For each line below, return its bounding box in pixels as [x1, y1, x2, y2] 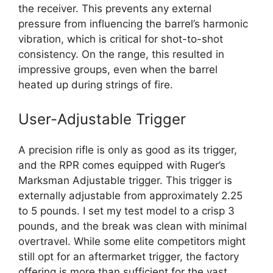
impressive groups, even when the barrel [18, 63, 218, 76]
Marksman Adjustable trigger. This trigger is [18, 174, 232, 186]
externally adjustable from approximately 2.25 [18, 189, 243, 202]
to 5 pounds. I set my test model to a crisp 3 [18, 204, 235, 217]
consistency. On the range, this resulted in [18, 48, 224, 60]
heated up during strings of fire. [18, 79, 173, 91]
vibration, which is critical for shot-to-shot [18, 33, 223, 45]
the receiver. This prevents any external [18, 2, 211, 15]
